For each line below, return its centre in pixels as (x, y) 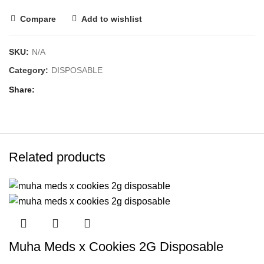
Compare (38, 19)
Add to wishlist (112, 19)
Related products (57, 157)
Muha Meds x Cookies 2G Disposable (116, 247)
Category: (30, 70)
